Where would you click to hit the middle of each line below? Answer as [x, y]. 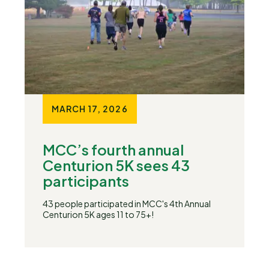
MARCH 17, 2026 [90, 109]
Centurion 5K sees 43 [116, 165]
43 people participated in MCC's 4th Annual [127, 204]
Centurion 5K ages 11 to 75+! [98, 214]
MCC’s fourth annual [113, 150]
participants [86, 181]
